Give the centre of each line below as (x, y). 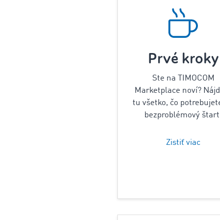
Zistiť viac (183, 143)
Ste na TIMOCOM (183, 78)
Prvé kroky (183, 59)
